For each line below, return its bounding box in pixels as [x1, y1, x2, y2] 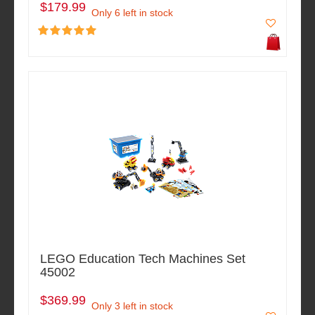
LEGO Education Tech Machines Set [40, 252, 245, 266]
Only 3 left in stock [91, 300, 173, 312]
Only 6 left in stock [91, 7, 173, 19]
